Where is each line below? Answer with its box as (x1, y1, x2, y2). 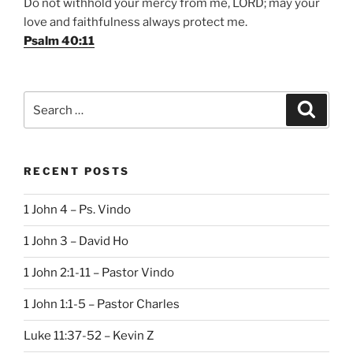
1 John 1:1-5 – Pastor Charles (24, 297, 180, 311)
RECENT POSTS (24, 165, 130, 177)
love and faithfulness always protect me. (24, 14, 247, 29)
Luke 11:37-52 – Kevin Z (24, 329, 154, 343)
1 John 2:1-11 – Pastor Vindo (24, 266, 174, 280)
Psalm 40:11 (24, 33, 95, 48)
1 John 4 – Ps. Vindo (24, 203, 131, 217)
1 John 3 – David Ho (24, 234, 128, 248)
